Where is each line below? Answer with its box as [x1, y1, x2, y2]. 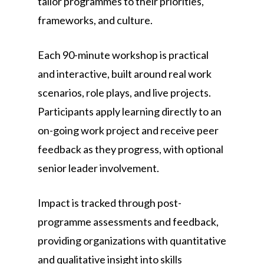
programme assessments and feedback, [38, 215, 219, 228]
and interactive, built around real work [38, 67, 212, 80]
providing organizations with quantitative [38, 234, 226, 247]
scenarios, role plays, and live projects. [38, 86, 211, 99]
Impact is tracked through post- [38, 196, 181, 209]
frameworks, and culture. [38, 14, 153, 27]
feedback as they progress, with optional [38, 143, 223, 156]
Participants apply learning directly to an [38, 105, 222, 118]
